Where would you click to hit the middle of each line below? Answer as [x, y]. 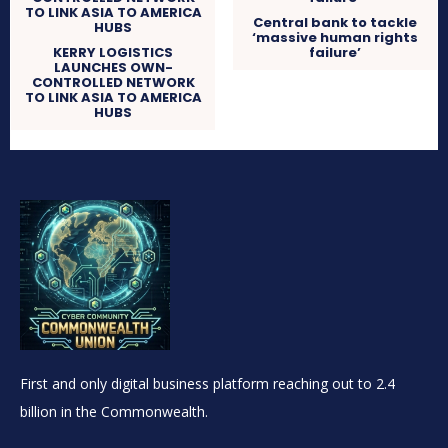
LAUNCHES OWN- [113, 68]
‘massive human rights [334, 38]
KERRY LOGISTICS [113, 53]
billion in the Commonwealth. [114, 412]
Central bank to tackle [334, 23]
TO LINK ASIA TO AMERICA [113, 98]
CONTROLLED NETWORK [113, 83]
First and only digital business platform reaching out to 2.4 [207, 384]
